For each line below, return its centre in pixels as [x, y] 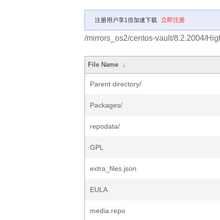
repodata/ [105, 126]
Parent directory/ [116, 84]
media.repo [108, 211]
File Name [103, 65]
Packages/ [106, 105]
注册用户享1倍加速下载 [126, 20]
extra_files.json [113, 168]
